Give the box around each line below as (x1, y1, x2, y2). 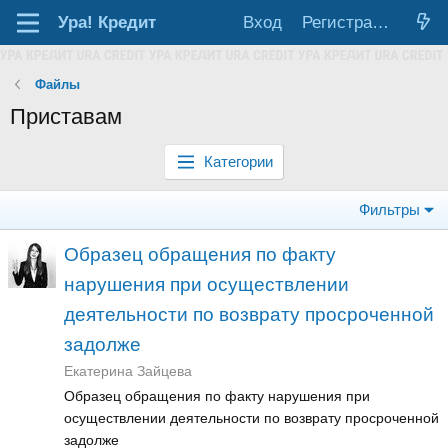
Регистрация (372, 13, 390, 32)
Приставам (10, 104, 122, 129)
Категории (204, 153, 274, 170)
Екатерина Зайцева (64, 363, 192, 379)
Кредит (93, 13, 157, 32)
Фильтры (359, 201, 420, 218)
